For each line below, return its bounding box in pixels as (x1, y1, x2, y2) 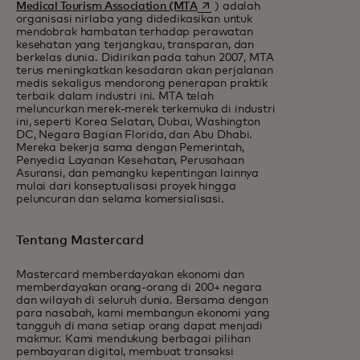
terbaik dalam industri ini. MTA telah (16, 90, 214, 102)
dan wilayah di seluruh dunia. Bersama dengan (16, 294, 268, 306)
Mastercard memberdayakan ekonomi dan (16, 268, 244, 280)
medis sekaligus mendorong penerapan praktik (16, 77, 268, 89)
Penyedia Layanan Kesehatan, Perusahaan (16, 154, 244, 166)
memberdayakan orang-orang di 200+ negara (16, 281, 262, 293)
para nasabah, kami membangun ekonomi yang (16, 307, 271, 319)
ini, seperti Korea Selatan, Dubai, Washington (16, 116, 260, 128)
